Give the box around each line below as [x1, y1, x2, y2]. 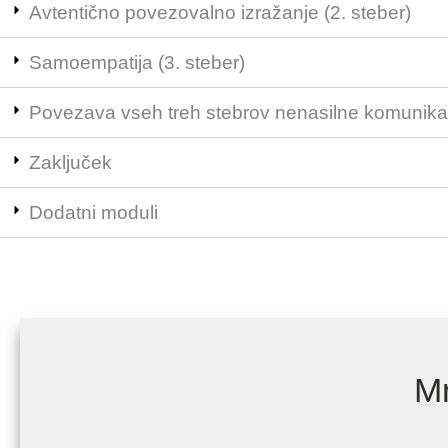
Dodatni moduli [29, 201, 158, 223]
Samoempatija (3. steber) [29, 51, 245, 73]
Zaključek [29, 151, 112, 173]
